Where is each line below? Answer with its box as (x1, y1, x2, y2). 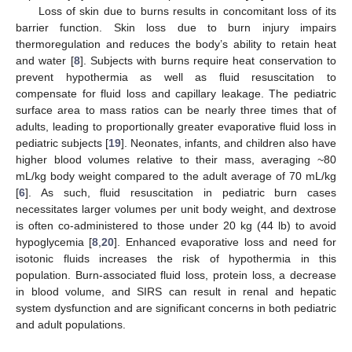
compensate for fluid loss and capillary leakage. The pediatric (16, 86, 336, 100)
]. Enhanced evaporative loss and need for (114, 235, 337, 248)
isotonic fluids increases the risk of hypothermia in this (16, 251, 336, 265)
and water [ (16, 53, 74, 67)
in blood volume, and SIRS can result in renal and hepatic (16, 284, 336, 298)
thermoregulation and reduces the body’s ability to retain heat (16, 37, 336, 50)
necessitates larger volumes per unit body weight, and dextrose (16, 202, 336, 215)
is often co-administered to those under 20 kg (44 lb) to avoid (16, 218, 336, 232)
